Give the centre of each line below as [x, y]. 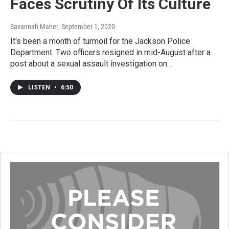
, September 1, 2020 [87, 26]
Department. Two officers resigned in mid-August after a [110, 52]
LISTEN [40, 87]
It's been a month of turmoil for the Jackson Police [100, 41]
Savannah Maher [34, 26]
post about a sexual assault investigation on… [91, 63]
